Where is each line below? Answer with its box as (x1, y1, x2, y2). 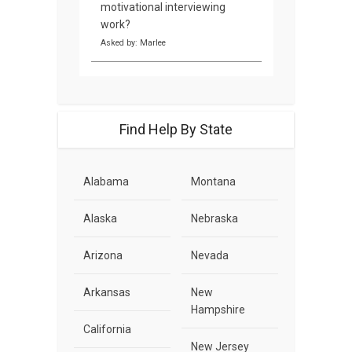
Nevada (191, 249, 229, 262)
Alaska (83, 212, 117, 225)
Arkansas (83, 286, 130, 299)
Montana (191, 175, 236, 189)
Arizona (83, 249, 123, 262)
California (83, 323, 131, 336)
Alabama (83, 175, 129, 189)
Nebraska (191, 212, 238, 225)
